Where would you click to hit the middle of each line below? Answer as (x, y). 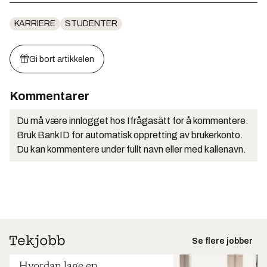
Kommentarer (49, 96)
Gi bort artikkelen (62, 59)
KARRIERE (35, 23)
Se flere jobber (222, 241)
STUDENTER (91, 23)
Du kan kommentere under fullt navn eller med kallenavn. (131, 149)
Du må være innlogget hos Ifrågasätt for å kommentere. (133, 120)
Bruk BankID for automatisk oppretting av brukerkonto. (130, 135)
